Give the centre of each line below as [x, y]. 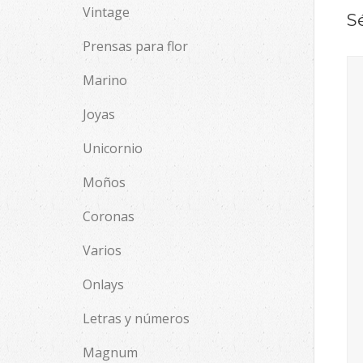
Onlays [103, 284]
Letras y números [136, 318]
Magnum [110, 352]
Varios [102, 250]
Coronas [109, 216]
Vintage [106, 12]
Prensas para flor [135, 46]
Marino [105, 80]
